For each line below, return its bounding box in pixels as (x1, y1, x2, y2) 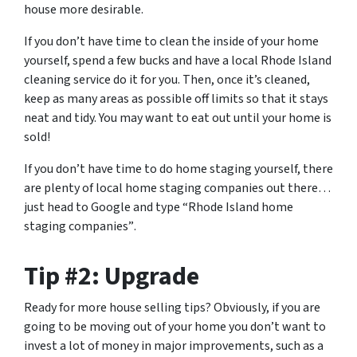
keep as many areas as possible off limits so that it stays (24, 90, 328, 108)
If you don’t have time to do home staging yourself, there (24, 160, 333, 178)
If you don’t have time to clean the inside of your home (24, 33, 319, 50)
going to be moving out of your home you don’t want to (24, 318, 326, 335)
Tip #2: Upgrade (24, 258, 199, 295)
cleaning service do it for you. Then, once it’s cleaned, (24, 71, 310, 88)
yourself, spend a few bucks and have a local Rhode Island (24, 52, 331, 69)
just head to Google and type (24, 198, 182, 216)
